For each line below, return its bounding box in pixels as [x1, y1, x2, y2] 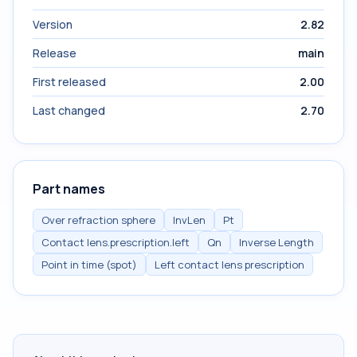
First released [33, 74, 106, 89]
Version [33, 17, 73, 32]
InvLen [173, 213, 206, 227]
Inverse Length [239, 235, 314, 249]
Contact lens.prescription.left [41, 235, 190, 249]
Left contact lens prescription [155, 257, 304, 272]
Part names [33, 180, 105, 198]
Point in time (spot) [41, 257, 137, 272]
